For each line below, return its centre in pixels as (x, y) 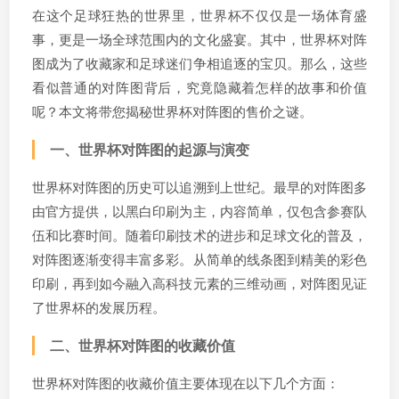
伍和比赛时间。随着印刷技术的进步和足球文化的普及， (199, 235)
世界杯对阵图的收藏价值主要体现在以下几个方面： (186, 383)
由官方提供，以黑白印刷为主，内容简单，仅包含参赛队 (199, 211)
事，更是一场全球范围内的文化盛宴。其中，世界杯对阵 (199, 39)
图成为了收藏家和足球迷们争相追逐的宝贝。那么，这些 (199, 63)
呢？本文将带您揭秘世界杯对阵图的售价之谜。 (172, 111)
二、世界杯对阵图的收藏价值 (142, 346)
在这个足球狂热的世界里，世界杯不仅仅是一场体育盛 (199, 15)
